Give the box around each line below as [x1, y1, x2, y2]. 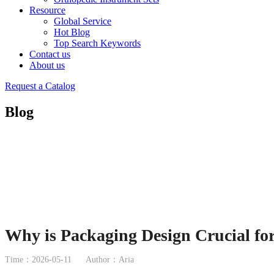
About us [29, 60, 65, 70]
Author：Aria [86, 254, 134, 264]
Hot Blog [54, 27, 90, 37]
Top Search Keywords [54, 38, 141, 48]
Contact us [29, 49, 70, 59]
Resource [29, 5, 65, 15]
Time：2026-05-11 [5, 254, 72, 264]
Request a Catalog [5, 81, 75, 91]
